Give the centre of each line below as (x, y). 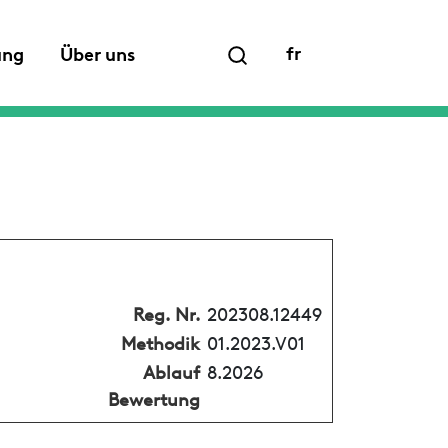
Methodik (160, 341)
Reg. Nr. (166, 312)
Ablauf (171, 370)
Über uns (97, 52)
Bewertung (153, 397)
